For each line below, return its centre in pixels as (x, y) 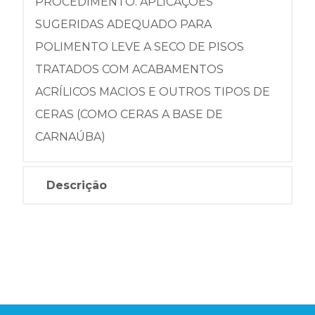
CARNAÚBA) (70, 137)
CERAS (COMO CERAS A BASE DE (129, 114)
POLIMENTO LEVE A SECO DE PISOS (140, 47)
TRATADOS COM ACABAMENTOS (129, 69)
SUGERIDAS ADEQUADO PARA (123, 24)
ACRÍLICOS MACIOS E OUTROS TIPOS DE (153, 92)
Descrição (77, 185)
